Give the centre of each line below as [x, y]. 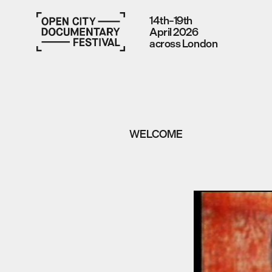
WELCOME [156, 134]
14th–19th [171, 20]
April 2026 [174, 32]
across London [184, 43]
